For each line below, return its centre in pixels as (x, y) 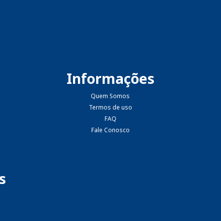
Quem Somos (110, 96)
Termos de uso (110, 107)
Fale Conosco (110, 130)
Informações (110, 78)
